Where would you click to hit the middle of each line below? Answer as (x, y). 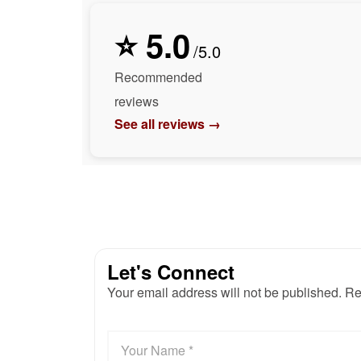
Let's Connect (171, 271)
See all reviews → (168, 123)
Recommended (158, 77)
